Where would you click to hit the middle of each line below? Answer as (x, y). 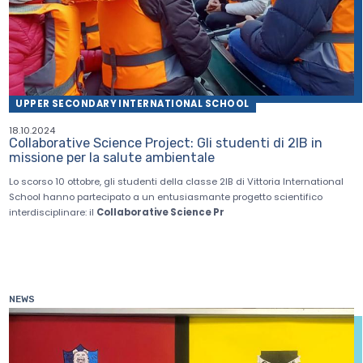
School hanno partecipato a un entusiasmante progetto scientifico (166, 196)
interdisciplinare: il (53, 212)
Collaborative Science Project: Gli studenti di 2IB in (166, 143)
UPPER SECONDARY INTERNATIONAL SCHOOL (132, 103)
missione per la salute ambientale (112, 157)
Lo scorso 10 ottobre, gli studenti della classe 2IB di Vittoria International (177, 181)
